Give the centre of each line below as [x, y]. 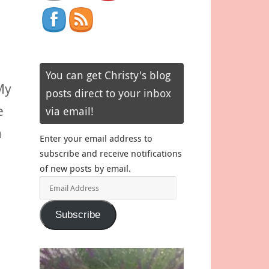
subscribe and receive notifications [111, 153]
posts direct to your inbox [108, 93]
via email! [70, 111]
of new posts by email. [85, 168]
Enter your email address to [96, 138]
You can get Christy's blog [108, 75]
